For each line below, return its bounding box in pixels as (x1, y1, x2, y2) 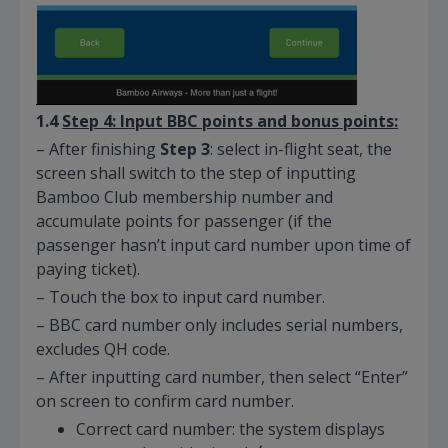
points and (202, 109, 287, 132)
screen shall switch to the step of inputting (36, 161, 356, 184)
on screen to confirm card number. (36, 389, 294, 412)
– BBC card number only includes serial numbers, (36, 313, 403, 336)
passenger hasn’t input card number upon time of (36, 233, 411, 256)
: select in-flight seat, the (210, 137, 392, 160)
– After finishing (36, 137, 160, 160)
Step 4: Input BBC (62, 109, 202, 132)
